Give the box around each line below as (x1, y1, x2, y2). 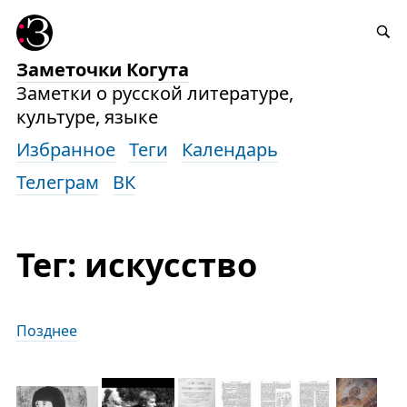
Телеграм (15, 170, 99, 194)
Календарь (181, 137, 278, 162)
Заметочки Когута (15, 57, 189, 82)
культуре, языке (15, 104, 158, 129)
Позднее (15, 321, 77, 341)
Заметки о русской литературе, (15, 81, 293, 105)
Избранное (15, 137, 115, 162)
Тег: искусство (15, 243, 257, 287)
